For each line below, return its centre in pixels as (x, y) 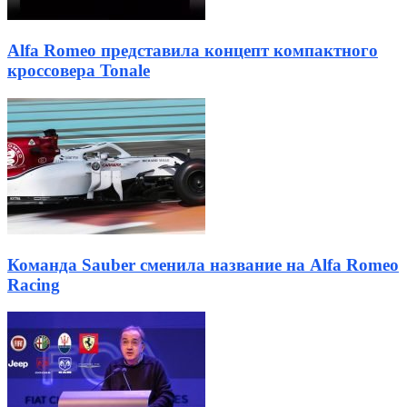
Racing (34, 284)
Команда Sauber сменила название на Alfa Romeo (203, 264)
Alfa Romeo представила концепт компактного (193, 51)
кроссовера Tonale (79, 71)
